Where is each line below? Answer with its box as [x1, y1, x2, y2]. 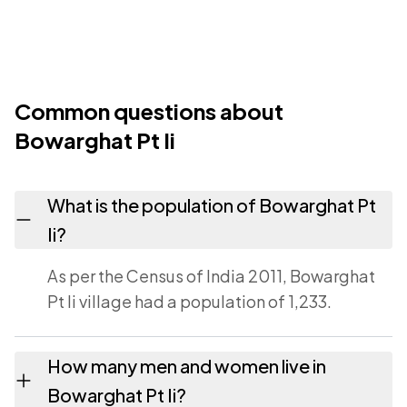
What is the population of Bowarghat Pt [47, 194, 376, 216]
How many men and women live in [47, 354, 326, 377]
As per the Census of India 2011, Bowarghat [47, 265, 375, 286]
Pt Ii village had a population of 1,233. [47, 291, 332, 312]
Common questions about [15, 97, 283, 124]
